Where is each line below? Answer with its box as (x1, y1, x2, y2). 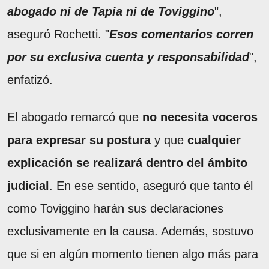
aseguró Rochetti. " (7, 27, 109, 41)
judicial (7, 178, 49, 192)
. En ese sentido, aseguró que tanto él (49, 178, 253, 192)
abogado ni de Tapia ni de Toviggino (7, 4, 214, 18)
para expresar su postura (7, 133, 151, 147)
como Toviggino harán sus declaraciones (7, 201, 223, 215)
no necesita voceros (142, 110, 258, 124)
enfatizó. (7, 73, 53, 86)
